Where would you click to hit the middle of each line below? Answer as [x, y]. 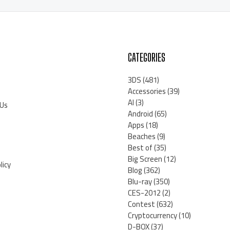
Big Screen [145, 159]
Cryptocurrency [152, 216]
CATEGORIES [147, 57]
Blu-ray [140, 182]
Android [140, 114]
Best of [140, 148]
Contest [141, 204]
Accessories [147, 91]
